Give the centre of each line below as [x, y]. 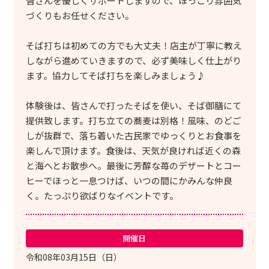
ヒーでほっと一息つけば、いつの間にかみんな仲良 [129, 180]
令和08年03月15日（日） [74, 257]
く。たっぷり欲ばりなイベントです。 [102, 195]
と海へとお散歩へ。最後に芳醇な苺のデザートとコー [133, 165]
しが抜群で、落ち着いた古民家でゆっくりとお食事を [133, 135]
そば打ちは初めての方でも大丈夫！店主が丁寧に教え [134, 45]
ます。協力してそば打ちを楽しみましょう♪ [115, 75]
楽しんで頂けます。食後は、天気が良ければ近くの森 [133, 150]
